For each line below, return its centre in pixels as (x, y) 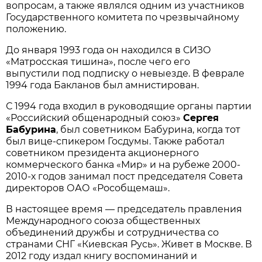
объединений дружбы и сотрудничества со (113, 232)
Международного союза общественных (103, 220)
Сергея (201, 118)
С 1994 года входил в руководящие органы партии (129, 106)
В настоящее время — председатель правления (124, 209)
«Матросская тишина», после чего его (98, 61)
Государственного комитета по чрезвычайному (123, 17)
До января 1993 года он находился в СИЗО (109, 50)
